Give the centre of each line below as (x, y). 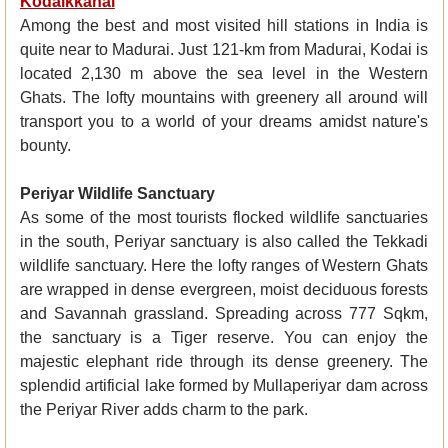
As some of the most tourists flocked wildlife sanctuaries (224, 218)
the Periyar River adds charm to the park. (163, 410)
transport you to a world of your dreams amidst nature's (224, 122)
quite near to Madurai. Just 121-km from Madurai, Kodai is (224, 50)
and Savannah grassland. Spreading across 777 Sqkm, (224, 314)
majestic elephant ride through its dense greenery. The (224, 362)
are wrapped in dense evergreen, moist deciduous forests (224, 290)
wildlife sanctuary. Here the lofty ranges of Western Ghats (224, 266)
